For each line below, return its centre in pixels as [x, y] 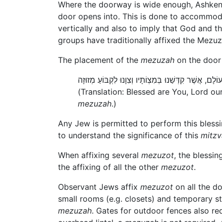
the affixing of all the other [110, 167]
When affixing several [100, 155]
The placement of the [99, 60]
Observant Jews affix [99, 187]
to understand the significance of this [129, 135]
